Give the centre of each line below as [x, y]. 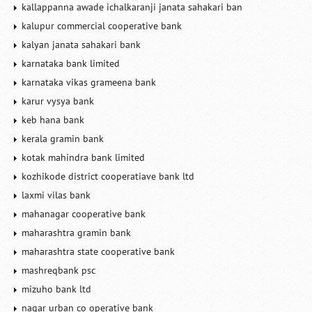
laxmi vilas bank [56, 195]
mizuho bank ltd [57, 289]
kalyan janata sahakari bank [81, 45]
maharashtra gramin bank [77, 233]
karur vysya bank [58, 101]
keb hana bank [53, 120]
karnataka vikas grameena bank [89, 82]
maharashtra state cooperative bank [99, 251]
